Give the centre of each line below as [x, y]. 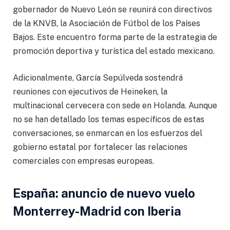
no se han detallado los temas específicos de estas [109, 119]
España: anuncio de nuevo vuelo [104, 193]
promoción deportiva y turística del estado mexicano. [114, 51]
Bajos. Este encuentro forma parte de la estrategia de [115, 37]
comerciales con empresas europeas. [83, 161]
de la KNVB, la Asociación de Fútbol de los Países [107, 24]
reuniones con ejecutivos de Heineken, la [90, 91]
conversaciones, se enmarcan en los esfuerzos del [108, 133]
